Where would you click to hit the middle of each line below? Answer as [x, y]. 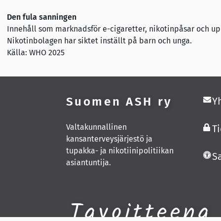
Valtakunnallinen [96, 127]
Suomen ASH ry [119, 101]
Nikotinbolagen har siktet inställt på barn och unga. [99, 40]
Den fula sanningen [41, 17]
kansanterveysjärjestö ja [109, 139]
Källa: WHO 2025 [36, 52]
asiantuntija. [88, 163]
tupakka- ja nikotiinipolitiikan [120, 151]
